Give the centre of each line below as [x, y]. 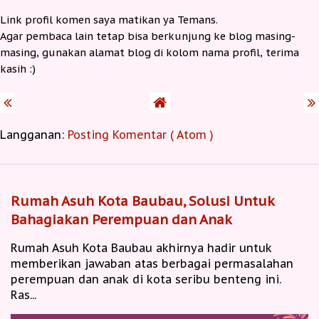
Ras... [23, 294]
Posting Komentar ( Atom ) [141, 134]
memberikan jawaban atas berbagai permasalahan [152, 263]
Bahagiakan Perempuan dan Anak [121, 219]
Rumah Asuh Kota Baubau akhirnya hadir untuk [141, 247]
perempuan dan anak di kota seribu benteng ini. [146, 279]
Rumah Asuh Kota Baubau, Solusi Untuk [142, 200]
